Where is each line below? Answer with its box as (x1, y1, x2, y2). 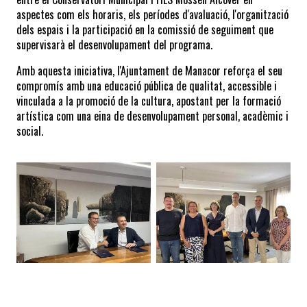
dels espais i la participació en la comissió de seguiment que (16, 21, 273, 38)
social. (16, 122, 43, 139)
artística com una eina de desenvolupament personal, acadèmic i (16, 107, 288, 124)
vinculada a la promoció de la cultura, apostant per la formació (16, 92, 281, 109)
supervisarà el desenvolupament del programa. (16, 36, 212, 53)
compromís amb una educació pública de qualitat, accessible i (16, 77, 277, 94)
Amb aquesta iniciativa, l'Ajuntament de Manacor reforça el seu (16, 62, 282, 79)
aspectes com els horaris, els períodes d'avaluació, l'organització (16, 5, 288, 23)
